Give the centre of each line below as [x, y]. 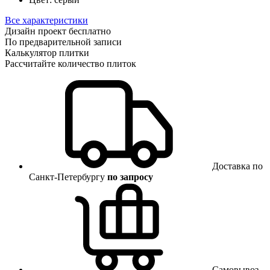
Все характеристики [46, 20]
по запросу [130, 177]
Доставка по [237, 166]
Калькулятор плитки [47, 52]
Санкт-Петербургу [68, 177]
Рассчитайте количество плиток [71, 63]
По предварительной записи [63, 42]
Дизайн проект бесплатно [58, 31]
